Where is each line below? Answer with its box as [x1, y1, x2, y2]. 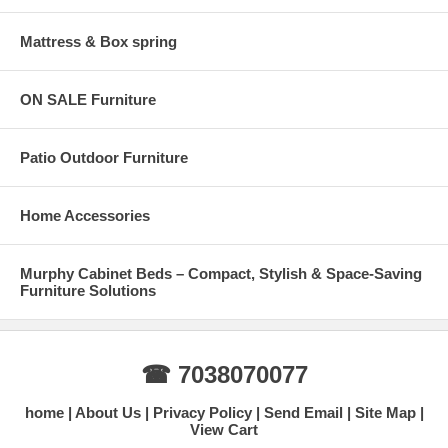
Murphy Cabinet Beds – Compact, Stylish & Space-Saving [20, 264, 422, 282]
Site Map [354, 403, 416, 421]
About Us [74, 403, 141, 421]
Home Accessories [20, 206, 150, 224]
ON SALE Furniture [20, 90, 156, 108]
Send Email [263, 403, 343, 421]
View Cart [190, 420, 258, 438]
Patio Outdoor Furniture [20, 148, 188, 166]
